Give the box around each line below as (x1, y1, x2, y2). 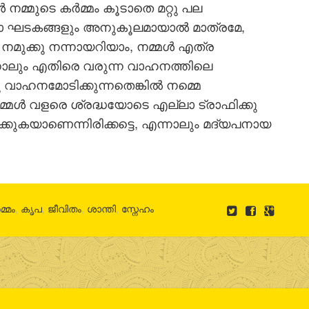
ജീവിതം (48, 201, 82, 215)
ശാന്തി (87, 201, 117, 215)
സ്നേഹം (121, 201, 154, 215)
